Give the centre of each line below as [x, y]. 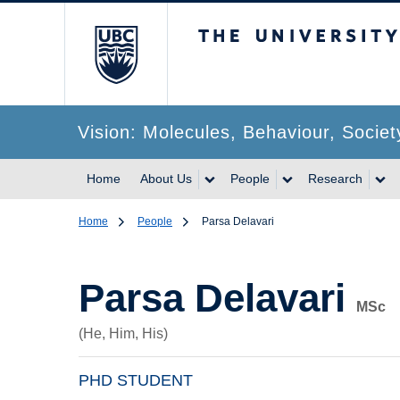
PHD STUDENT [136, 380]
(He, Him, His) [123, 333]
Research [335, 179]
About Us [166, 179]
